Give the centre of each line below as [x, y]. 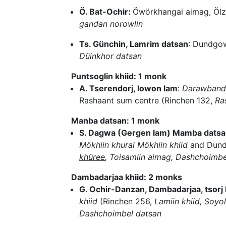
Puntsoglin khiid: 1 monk [119, 76]
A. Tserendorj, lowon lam [128, 89]
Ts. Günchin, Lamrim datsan [134, 44]
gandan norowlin [111, 24]
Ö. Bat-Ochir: [106, 12]
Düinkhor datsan [110, 56]
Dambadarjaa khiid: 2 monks [127, 177]
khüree [92, 157]
